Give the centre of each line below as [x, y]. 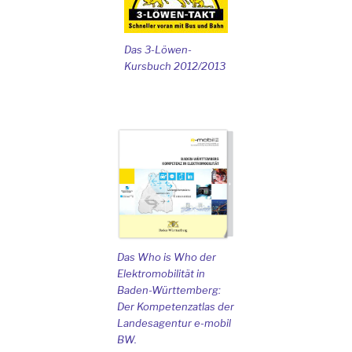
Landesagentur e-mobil [174, 323]
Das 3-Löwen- [158, 49]
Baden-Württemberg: [169, 290]
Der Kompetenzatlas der [176, 307]
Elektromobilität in [161, 274]
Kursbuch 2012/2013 [175, 66]
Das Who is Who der [167, 257]
